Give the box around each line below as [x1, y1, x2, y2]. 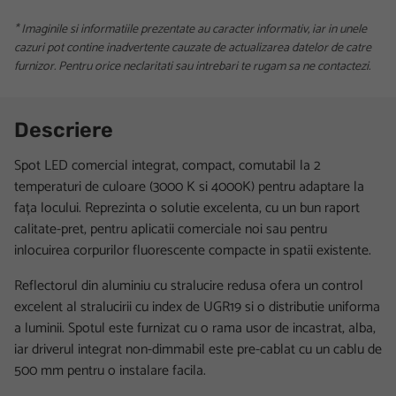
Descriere [14, 117, 113, 142]
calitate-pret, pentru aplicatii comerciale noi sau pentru [14, 217, 327, 241]
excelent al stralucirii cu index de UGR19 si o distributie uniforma [14, 294, 380, 319]
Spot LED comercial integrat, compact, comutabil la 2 [14, 153, 321, 178]
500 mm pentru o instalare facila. [14, 358, 206, 383]
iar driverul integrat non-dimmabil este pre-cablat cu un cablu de [14, 337, 382, 362]
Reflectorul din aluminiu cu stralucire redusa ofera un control [14, 273, 363, 298]
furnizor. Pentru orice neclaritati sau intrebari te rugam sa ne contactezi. [14, 56, 370, 77]
